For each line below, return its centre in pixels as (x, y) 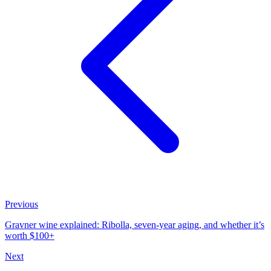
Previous (21, 204)
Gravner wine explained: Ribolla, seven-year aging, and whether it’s (135, 225)
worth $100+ (30, 236)
